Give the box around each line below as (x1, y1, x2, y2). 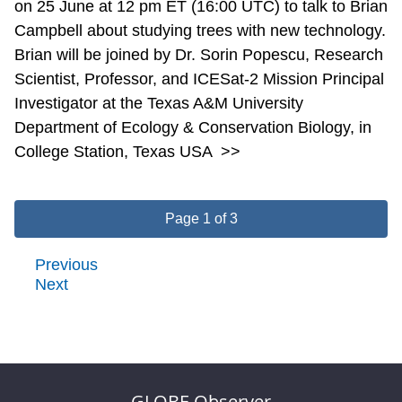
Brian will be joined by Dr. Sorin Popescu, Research (14, 46, 383, 65)
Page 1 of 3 (164, 211, 238, 227)
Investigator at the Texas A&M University (14, 94, 303, 113)
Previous (35, 256, 98, 275)
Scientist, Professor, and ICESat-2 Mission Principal (14, 70, 384, 89)
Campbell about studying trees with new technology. (14, 22, 386, 40)
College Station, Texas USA (14, 143, 216, 162)
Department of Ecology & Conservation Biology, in (14, 118, 371, 137)
